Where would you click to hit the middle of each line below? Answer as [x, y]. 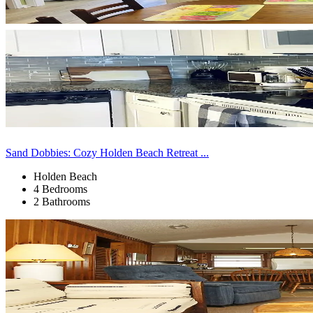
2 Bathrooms [62, 201]
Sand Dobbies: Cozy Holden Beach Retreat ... [107, 152]
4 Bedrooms [60, 189]
